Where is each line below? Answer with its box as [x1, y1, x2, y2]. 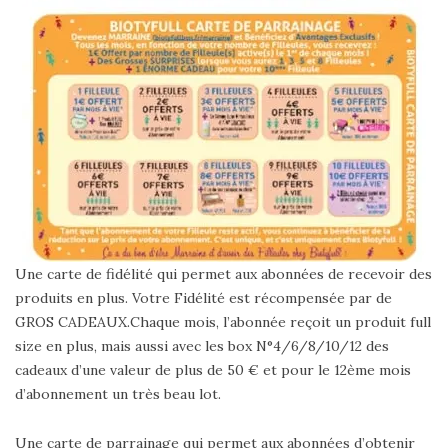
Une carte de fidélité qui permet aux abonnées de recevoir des [15, 265, 432, 284]
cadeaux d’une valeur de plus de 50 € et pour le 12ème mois [15, 361, 411, 380]
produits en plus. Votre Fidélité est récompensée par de [15, 289, 392, 308]
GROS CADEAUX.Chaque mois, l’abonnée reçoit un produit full [15, 313, 431, 332]
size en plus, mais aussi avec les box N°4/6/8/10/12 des [15, 337, 389, 356]
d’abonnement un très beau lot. [15, 385, 221, 404]
